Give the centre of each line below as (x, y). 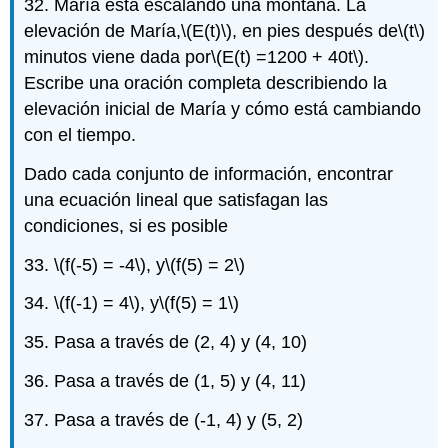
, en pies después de (315, 30)
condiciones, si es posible (126, 225)
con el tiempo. (80, 134)
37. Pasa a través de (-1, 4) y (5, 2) (164, 419)
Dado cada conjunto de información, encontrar (209, 173)
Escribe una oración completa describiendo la (206, 82)
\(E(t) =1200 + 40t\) (288, 56)
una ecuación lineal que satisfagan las (176, 199)
